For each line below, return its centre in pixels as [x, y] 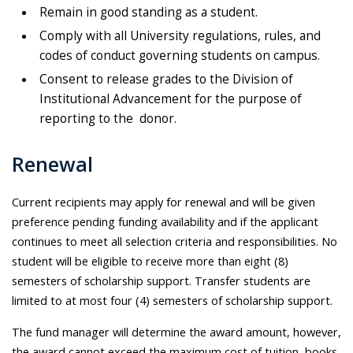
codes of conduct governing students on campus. [180, 56]
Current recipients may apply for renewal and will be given [163, 202]
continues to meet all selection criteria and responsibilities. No [175, 242]
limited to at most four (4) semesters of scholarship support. [172, 301]
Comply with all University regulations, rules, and [180, 36]
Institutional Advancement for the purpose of [171, 99]
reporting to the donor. [108, 119]
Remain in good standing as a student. [149, 13]
